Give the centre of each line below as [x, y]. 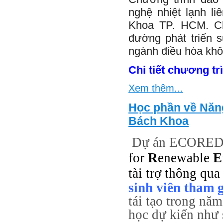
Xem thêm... [156, 88]
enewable [185, 158]
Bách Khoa [159, 121]
